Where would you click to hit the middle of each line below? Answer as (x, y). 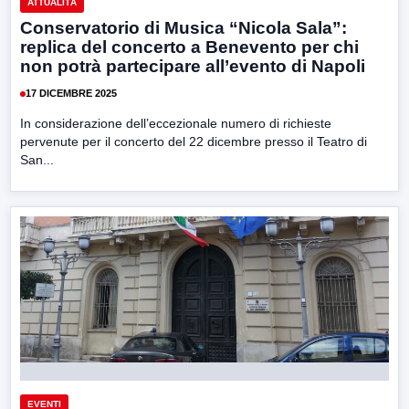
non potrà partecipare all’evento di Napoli (193, 66)
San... (37, 159)
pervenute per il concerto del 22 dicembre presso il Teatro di (194, 141)
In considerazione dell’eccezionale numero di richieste (176, 123)
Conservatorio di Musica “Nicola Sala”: (184, 27)
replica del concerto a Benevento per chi (189, 47)
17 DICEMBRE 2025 (71, 94)
